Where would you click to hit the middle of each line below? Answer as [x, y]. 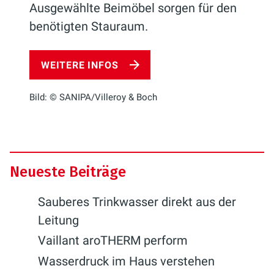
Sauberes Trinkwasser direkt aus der [137, 202]
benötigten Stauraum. [89, 27]
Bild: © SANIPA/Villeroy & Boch [93, 97]
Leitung [58, 220]
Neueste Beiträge [68, 172]
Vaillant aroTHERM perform [113, 241]
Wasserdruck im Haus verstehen [126, 261]
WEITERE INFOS [80, 65]
